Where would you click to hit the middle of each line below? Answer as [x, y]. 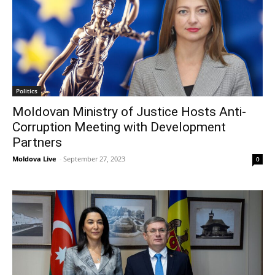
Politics [27, 91]
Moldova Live [34, 158]
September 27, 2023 [94, 158]
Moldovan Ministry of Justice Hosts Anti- [129, 111]
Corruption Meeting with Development [119, 127]
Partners [37, 142]
